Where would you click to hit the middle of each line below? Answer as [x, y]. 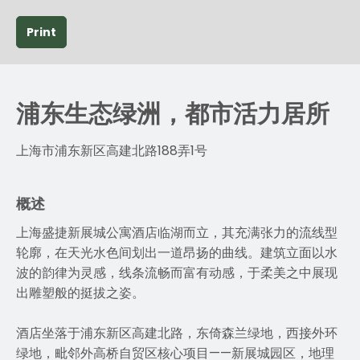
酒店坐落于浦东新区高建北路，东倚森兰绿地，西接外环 [177, 333]
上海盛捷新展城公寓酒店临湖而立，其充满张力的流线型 [177, 233]
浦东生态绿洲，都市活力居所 [173, 114]
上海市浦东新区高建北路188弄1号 [112, 151]
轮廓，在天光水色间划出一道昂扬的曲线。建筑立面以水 [177, 253]
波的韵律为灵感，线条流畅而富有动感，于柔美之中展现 [177, 273]
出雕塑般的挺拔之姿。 [80, 293]
